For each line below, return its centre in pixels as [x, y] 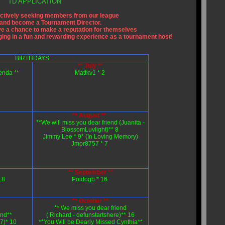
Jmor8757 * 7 [90, 144]
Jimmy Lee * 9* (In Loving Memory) [90, 137]
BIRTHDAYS [32, 58]
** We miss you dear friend [90, 208]
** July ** [90, 66]
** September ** [90, 172]
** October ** [90, 201]
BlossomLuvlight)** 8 [90, 130]
